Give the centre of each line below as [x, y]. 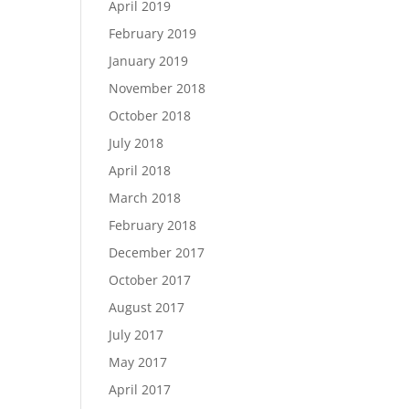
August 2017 [147, 307]
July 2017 [136, 335]
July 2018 [136, 143]
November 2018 [157, 88]
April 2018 [140, 170]
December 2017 [157, 252]
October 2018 [150, 115]
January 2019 [149, 61]
